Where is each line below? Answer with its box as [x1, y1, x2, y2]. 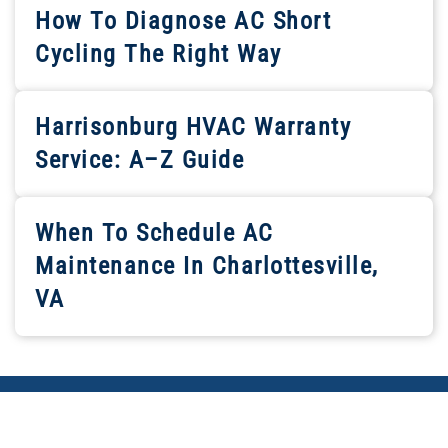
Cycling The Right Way [35, 40, 282, 69]
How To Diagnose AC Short [35, 7, 331, 36]
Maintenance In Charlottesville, [35, 252, 379, 281]
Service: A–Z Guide [35, 146, 244, 175]
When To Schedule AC [35, 219, 274, 248]
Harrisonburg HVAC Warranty [35, 113, 351, 142]
